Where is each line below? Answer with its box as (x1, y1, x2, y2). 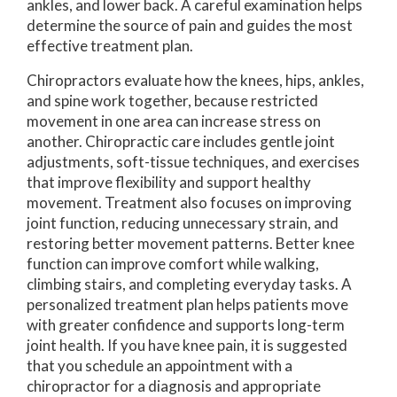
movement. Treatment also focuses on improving (27, 193, 352, 213)
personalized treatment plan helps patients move (27, 295, 348, 315)
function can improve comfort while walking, (27, 254, 319, 274)
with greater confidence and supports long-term (27, 315, 345, 335)
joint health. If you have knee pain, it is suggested (27, 336, 347, 355)
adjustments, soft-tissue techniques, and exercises (27, 152, 360, 172)
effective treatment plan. (27, 36, 196, 56)
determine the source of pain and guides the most (27, 16, 353, 35)
